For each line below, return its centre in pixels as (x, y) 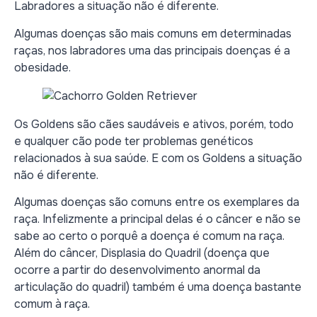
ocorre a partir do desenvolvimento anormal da (137, 270)
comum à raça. (52, 304)
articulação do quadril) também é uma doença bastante (158, 287)
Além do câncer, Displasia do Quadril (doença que (142, 253)
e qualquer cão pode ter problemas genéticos (134, 141)
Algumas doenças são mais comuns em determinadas (153, 33)
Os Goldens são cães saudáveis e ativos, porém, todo (154, 124)
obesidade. (42, 67)
